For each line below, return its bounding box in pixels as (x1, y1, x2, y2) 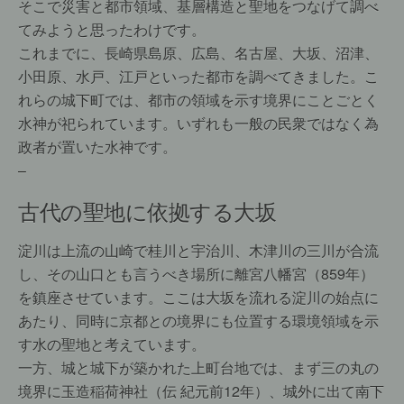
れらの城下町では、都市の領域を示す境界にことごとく (18, 89, 379, 110)
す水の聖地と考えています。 (18, 334, 206, 354)
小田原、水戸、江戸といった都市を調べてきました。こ (18, 66, 379, 87)
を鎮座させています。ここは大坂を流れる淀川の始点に (18, 287, 379, 308)
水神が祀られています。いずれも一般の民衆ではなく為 (18, 113, 379, 133)
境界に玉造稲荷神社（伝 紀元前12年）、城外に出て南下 (18, 381, 384, 401)
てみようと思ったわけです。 (18, 19, 206, 40)
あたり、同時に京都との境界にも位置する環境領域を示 (18, 310, 379, 331)
